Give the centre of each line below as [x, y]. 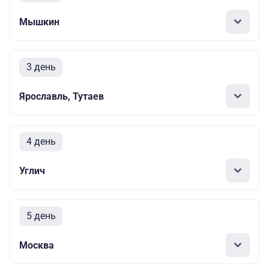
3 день [41, 67]
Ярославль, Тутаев [62, 96]
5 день [41, 216]
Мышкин [39, 22]
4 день [41, 142]
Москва [37, 245]
